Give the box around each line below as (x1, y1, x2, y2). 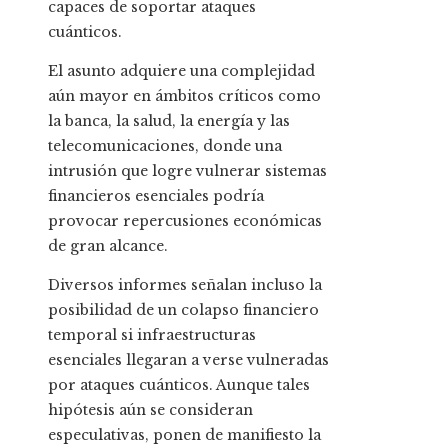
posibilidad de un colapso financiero (48, 301, 319, 320)
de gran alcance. (48, 237, 168, 256)
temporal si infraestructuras (48, 326, 256, 345)
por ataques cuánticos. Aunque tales (48, 376, 310, 395)
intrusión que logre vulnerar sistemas (48, 162, 327, 181)
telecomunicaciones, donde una (48, 137, 282, 156)
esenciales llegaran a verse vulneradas (48, 351, 329, 370)
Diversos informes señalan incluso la (48, 276, 322, 295)
